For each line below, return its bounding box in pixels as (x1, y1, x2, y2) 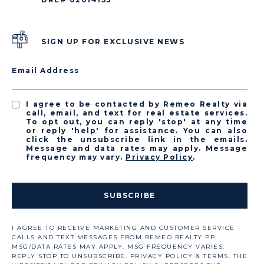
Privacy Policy (126, 153, 193, 162)
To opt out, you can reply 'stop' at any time (26, 117, 247, 127)
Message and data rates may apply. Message (26, 144, 247, 153)
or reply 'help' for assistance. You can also (26, 126, 247, 136)
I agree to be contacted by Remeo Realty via (26, 100, 247, 109)
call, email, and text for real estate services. (26, 108, 247, 118)
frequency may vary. (26, 153, 126, 162)
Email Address (12, 66, 80, 75)
